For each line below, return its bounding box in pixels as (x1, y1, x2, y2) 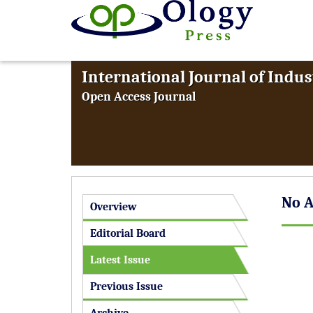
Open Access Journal (82, 89, 196, 104)
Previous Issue (90, 280, 163, 293)
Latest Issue (90, 254, 150, 266)
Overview (90, 201, 136, 213)
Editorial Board (90, 227, 166, 240)
